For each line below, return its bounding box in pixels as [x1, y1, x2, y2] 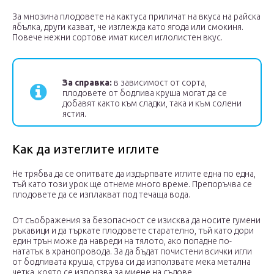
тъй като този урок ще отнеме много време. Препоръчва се [12, 179, 252, 190]
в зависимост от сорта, [112, 78, 207, 88]
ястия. [62, 109, 86, 119]
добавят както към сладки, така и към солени [62, 98, 242, 109]
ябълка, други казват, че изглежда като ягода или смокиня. [12, 22, 243, 32]
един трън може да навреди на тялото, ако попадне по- [12, 236, 232, 246]
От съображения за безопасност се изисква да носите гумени [12, 215, 261, 226]
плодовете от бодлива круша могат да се [62, 88, 227, 98]
